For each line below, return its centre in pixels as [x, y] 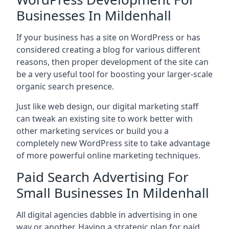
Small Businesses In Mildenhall [113, 193]
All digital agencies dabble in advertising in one [107, 215]
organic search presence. [65, 86]
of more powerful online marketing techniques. [108, 155]
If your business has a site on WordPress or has [108, 37]
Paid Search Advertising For [102, 177]
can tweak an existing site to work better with [105, 119]
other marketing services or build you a [93, 131]
